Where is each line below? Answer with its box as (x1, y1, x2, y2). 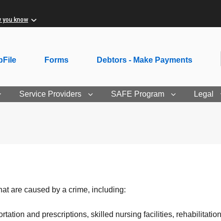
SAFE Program (111, 90, 164, 98)
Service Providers (19, 90, 81, 98)
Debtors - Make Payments (96, 55, 192, 64)
